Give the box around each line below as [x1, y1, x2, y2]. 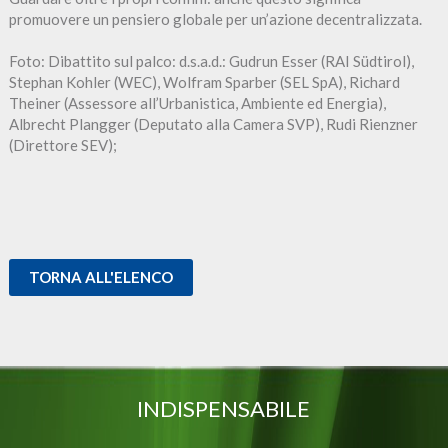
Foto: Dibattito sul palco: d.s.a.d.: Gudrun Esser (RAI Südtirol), [8, 51, 414, 70]
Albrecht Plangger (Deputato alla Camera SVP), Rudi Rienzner [8, 114, 418, 133]
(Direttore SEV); [8, 135, 117, 154]
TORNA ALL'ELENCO [28, 267, 173, 286]
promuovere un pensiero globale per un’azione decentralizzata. [8, 9, 422, 28]
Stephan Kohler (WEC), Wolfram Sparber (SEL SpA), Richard [8, 72, 400, 91]
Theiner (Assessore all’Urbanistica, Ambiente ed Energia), [8, 93, 386, 112]
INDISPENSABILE [137, 394, 311, 422]
